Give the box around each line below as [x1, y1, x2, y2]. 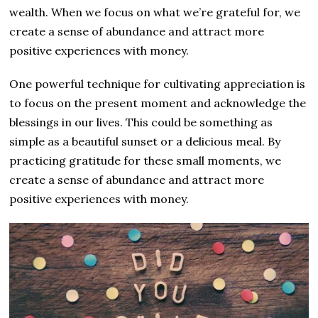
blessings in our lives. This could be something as [9, 115, 273, 130]
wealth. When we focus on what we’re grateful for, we [9, 5, 301, 20]
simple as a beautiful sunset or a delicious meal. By [9, 134, 281, 149]
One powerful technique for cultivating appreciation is [9, 77, 306, 92]
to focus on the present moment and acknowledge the [9, 96, 307, 111]
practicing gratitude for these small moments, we [9, 153, 282, 168]
